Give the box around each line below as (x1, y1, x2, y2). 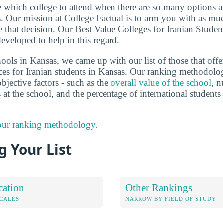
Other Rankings (125, 181, 192, 193)
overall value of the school (111, 77, 211, 88)
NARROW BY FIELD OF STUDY (125, 195, 216, 202)
